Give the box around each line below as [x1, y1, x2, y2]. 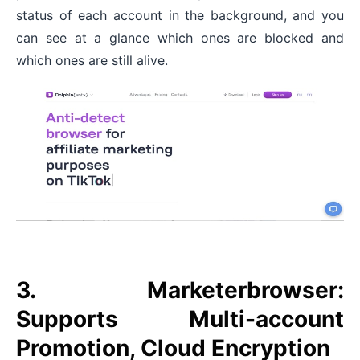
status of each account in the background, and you [16, 7, 344, 24]
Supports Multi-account [16, 305, 344, 333]
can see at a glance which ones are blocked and [16, 30, 344, 47]
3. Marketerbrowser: [16, 276, 344, 305]
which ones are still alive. [16, 52, 168, 69]
